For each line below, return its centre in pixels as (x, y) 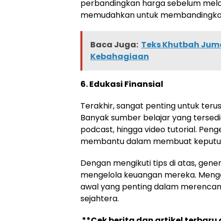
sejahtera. (100, 199)
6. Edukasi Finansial (122, 84)
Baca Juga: (114, 45)
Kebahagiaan (120, 56)
